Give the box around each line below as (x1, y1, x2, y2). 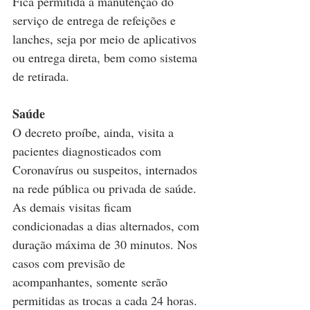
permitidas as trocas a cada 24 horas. (12, 291, 197, 309)
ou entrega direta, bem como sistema (12, 48, 201, 66)
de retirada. (12, 67, 69, 84)
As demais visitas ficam (12, 198, 135, 215)
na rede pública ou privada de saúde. (12, 179, 200, 197)
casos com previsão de (12, 254, 129, 271)
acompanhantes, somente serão (12, 273, 171, 290)
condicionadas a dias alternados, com (12, 217, 203, 234)
